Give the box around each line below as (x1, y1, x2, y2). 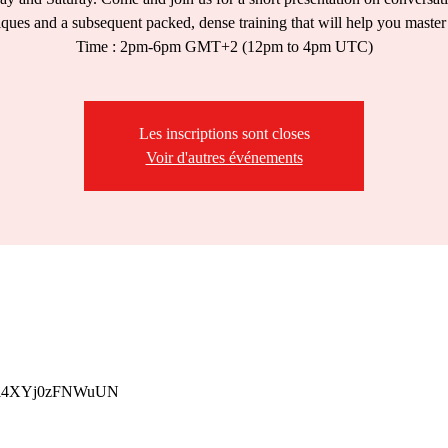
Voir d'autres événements (145, 149, 303, 166)
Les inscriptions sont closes (138, 125, 310, 142)
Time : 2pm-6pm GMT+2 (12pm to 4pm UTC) (75, 38, 373, 55)
